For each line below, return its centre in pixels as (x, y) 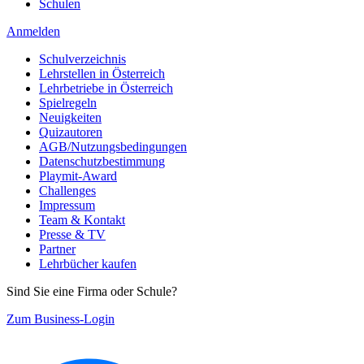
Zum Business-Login (61, 319)
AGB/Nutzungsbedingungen (113, 147)
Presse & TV (72, 234)
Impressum (67, 205)
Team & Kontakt (82, 220)
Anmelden (33, 31)
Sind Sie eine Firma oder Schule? (92, 291)
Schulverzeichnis (82, 59)
